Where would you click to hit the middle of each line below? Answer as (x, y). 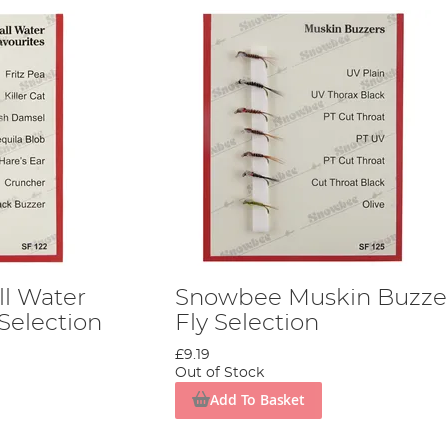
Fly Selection (246, 323)
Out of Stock (219, 373)
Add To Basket (257, 400)
